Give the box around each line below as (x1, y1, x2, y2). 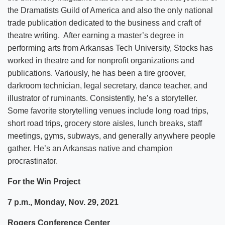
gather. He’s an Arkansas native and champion (8, 144, 173, 153)
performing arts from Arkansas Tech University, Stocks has (8, 43, 213, 52)
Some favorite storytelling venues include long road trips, (8, 106, 208, 115)
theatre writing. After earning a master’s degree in (8, 31, 184, 40)
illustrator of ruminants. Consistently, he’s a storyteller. (8, 93, 197, 102)
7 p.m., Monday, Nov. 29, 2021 (8, 197, 119, 206)
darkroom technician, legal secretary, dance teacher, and (8, 81, 207, 90)
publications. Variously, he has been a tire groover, (8, 68, 186, 77)
